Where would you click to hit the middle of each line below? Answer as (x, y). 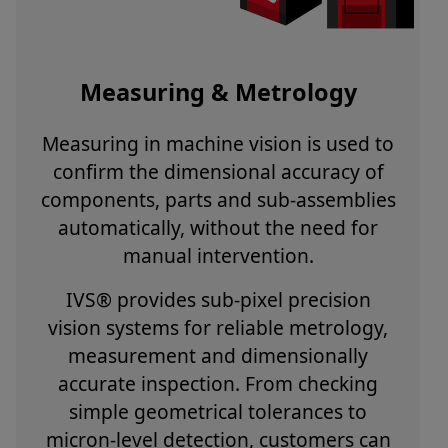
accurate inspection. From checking (218, 384)
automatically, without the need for (218, 228)
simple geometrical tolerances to (218, 412)
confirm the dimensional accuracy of (218, 172)
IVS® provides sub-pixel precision (218, 300)
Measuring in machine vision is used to (218, 144)
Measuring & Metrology (218, 92)
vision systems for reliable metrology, (218, 328)
